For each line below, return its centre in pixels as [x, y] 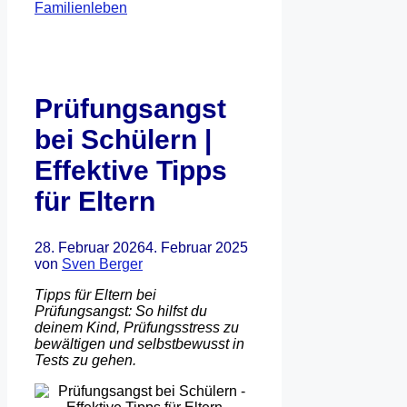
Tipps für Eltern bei [95, 294]
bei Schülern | [123, 139]
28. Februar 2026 [90, 247]
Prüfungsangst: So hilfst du [121, 311]
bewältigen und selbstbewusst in [139, 343]
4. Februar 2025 [197, 247]
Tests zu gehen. [85, 360]
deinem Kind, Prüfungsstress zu [137, 327]
